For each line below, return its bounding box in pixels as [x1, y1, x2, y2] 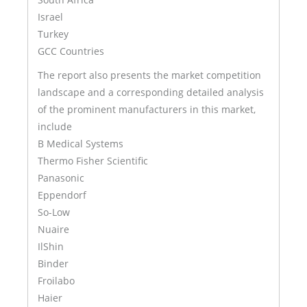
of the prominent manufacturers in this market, [38, 102, 256, 116]
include [38, 119, 72, 133]
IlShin [38, 239, 64, 253]
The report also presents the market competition [38, 68, 261, 82]
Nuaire [38, 222, 69, 236]
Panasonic [38, 171, 84, 184]
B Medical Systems [38, 136, 123, 150]
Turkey [38, 27, 69, 40]
